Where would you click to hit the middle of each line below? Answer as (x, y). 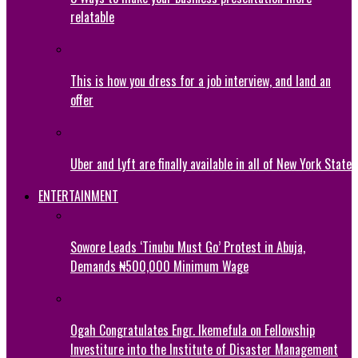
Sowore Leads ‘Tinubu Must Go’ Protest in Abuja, (188, 247)
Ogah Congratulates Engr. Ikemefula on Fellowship (193, 330)
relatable (92, 16)
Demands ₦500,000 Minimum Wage (159, 266)
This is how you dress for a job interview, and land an (201, 80)
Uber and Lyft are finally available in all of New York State (211, 163)
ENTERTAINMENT (78, 195)
